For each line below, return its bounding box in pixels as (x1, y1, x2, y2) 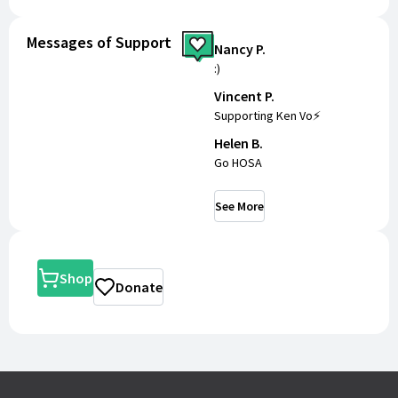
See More (215, 198, 264, 215)
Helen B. (214, 134, 263, 153)
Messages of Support (27, 32, 171, 53)
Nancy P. (214, 40, 266, 59)
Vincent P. (214, 87, 275, 106)
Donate (115, 278, 163, 297)
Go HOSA (214, 155, 262, 171)
